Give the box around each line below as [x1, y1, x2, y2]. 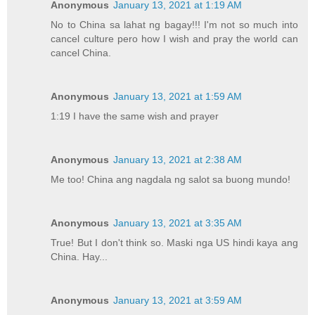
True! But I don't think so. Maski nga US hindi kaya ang [51, 236, 298, 248]
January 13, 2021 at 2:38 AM [113, 154, 243, 165]
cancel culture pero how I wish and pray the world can [51, 33, 298, 45]
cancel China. [51, 47, 112, 59]
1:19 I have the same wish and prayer [51, 110, 219, 122]
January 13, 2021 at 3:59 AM [113, 294, 243, 306]
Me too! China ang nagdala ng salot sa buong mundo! [51, 174, 291, 185]
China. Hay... [51, 250, 108, 262]
